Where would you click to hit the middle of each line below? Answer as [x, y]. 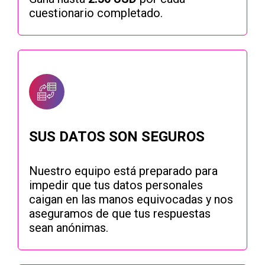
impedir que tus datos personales [116, 185]
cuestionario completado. [96, 13]
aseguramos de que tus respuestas [120, 214]
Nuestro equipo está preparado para [123, 171]
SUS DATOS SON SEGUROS [117, 137]
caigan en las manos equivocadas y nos [131, 200]
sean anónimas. [69, 228]
